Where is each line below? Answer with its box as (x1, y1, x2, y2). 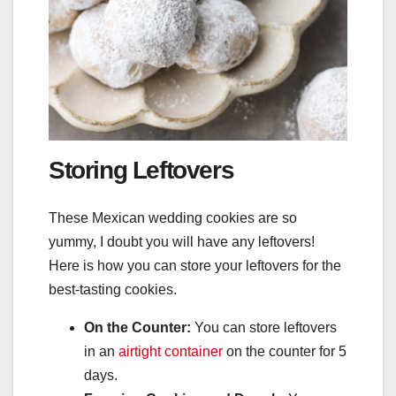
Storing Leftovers (49, 156, 234, 184)
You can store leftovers (194, 320, 337, 336)
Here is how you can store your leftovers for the (49, 258, 341, 274)
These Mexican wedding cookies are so (49, 210, 297, 226)
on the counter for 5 (223, 344, 346, 360)
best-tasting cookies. (49, 282, 177, 298)
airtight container (118, 344, 223, 360)
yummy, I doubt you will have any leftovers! (49, 234, 315, 250)
